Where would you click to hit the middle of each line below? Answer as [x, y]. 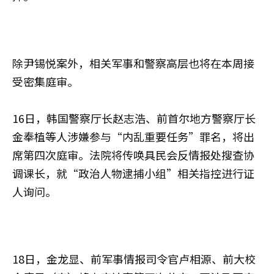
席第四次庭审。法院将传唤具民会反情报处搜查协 [133, 155]
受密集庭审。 [45, 81]
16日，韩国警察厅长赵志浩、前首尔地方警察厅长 [134, 118]
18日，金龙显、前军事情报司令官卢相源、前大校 [134, 259]
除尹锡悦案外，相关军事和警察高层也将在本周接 [133, 63]
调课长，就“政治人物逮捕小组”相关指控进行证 [133, 173]
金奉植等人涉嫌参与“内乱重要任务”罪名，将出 [133, 136]
